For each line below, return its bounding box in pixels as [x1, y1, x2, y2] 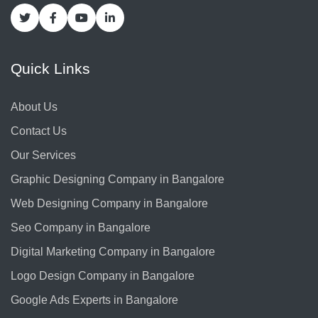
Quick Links [11, 60, 90, 77]
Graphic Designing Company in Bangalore [11, 173, 224, 186]
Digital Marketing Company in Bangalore [11, 246, 215, 258]
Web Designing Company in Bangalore [11, 197, 208, 210]
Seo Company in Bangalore [11, 221, 150, 234]
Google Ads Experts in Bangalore [11, 294, 178, 307]
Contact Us [11, 125, 67, 138]
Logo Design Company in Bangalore [11, 270, 194, 283]
